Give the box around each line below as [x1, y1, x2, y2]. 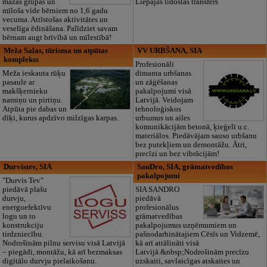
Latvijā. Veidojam [135, 95, 194, 104]
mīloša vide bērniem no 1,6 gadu [2, 6, 108, 15]
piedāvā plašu [2, 185, 47, 194]
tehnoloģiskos [135, 104, 182, 113]
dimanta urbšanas [135, 69, 192, 77]
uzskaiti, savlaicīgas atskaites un [135, 257, 241, 266]
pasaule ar [2, 77, 35, 86]
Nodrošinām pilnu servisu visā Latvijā [2, 239, 125, 248]
